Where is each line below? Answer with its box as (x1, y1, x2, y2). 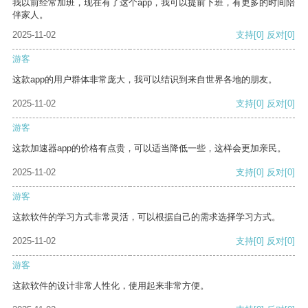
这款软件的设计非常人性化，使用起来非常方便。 (12, 280, 209, 291)
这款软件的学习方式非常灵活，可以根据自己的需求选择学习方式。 (12, 212, 280, 223)
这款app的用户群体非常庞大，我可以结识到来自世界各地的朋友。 (12, 74, 277, 85)
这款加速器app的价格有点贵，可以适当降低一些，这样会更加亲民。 (12, 143, 286, 154)
